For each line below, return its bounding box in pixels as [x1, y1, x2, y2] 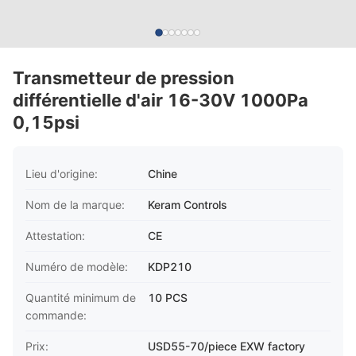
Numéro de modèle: [25, 260, 128, 273]
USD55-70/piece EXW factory [147, 339, 305, 353]
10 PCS [147, 291, 188, 304]
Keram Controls [147, 198, 227, 211]
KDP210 [147, 260, 192, 273]
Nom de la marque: [25, 198, 125, 211]
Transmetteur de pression [13, 68, 234, 88]
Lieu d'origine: [25, 167, 98, 180]
